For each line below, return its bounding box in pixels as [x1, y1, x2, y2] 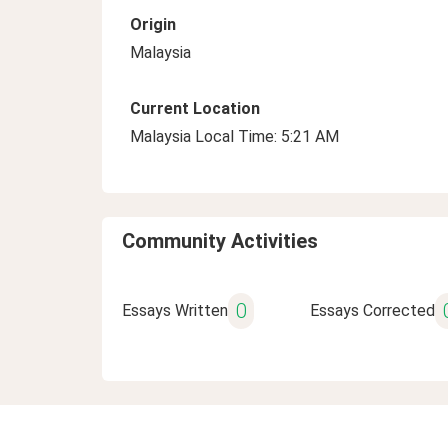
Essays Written [122, 301, 228, 320]
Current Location [130, 99, 260, 118]
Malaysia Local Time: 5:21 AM [130, 127, 339, 146]
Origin [130, 15, 176, 34]
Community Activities [122, 229, 318, 253]
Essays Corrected [309, 301, 435, 320]
